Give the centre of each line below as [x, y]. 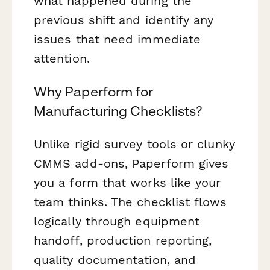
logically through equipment [117, 221]
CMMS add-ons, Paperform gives [131, 164]
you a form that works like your [127, 183]
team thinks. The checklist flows [130, 202]
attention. [62, 58]
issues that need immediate [118, 39]
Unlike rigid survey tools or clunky [134, 144]
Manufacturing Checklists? [118, 111]
